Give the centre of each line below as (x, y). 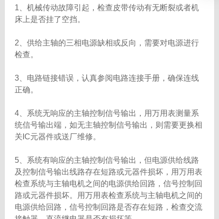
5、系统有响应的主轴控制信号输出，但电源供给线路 (107, 160)
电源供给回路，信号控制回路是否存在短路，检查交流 (109, 207)
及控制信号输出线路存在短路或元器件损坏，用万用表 (109, 172)
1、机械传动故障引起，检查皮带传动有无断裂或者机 (107, 8)
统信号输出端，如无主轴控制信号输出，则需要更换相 (109, 125)
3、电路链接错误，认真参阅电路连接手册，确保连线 (107, 78)
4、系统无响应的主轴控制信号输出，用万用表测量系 (107, 113)
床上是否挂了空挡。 (50, 19)
